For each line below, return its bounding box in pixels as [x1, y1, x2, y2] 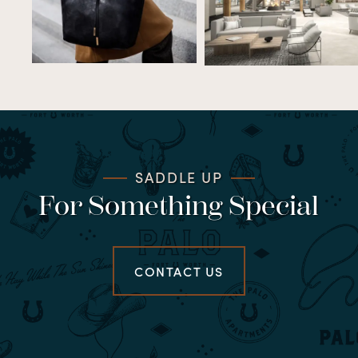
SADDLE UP [135, 167, 223, 188]
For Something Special [38, 190, 320, 223]
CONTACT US [134, 262, 224, 280]
